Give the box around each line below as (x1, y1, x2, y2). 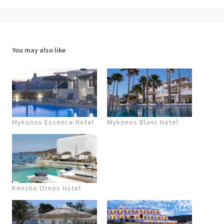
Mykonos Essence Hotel (12, 117, 94, 127)
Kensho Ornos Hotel (12, 183, 81, 192)
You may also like (12, 45, 65, 55)
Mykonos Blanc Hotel (107, 117, 178, 127)
